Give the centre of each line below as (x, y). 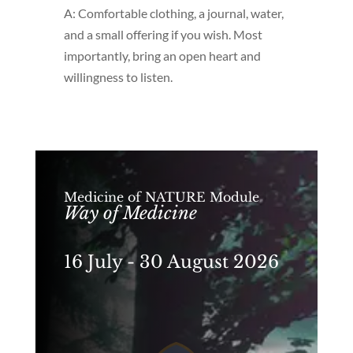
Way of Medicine (130, 213)
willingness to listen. (118, 77)
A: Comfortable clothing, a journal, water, (173, 13)
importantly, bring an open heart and (162, 56)
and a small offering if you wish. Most (163, 34)
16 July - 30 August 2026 (171, 262)
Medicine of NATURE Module (161, 197)
